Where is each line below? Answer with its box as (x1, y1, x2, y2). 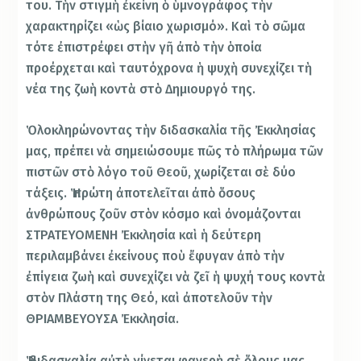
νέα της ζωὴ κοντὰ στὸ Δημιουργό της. (26, 81, 256, 97)
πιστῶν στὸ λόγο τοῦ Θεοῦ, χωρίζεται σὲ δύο (26, 164, 297, 180)
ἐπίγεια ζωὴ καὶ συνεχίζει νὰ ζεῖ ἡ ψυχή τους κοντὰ (26, 269, 326, 285)
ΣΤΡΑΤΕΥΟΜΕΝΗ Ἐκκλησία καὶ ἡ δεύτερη (26, 227, 262, 243)
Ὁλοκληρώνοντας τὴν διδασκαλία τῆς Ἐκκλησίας (26, 122, 317, 139)
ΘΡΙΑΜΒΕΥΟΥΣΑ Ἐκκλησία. (26, 311, 180, 327)
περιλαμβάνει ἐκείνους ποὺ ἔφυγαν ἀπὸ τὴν (26, 248, 285, 264)
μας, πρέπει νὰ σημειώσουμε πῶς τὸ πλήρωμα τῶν (26, 143, 324, 160)
